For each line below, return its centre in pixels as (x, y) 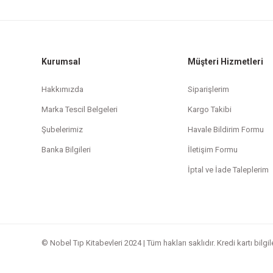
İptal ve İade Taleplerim (228, 170)
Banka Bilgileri (66, 150)
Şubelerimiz (62, 129)
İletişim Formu (212, 150)
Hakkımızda (62, 89)
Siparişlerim (208, 89)
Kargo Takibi (209, 109)
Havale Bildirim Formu (225, 129)
